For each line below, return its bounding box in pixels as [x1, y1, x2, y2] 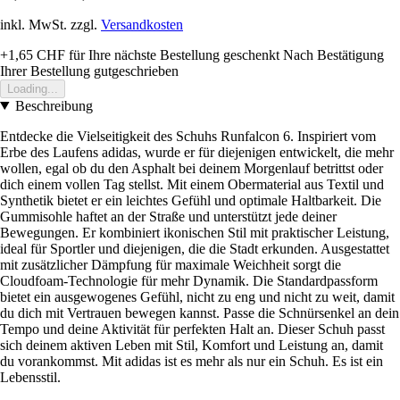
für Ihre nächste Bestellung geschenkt [65, 46, 279, 62]
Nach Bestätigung [283, 46, 384, 62]
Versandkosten [101, 16, 183, 32]
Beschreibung [14, 97, 93, 113]
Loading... [7, 81, 58, 96]
